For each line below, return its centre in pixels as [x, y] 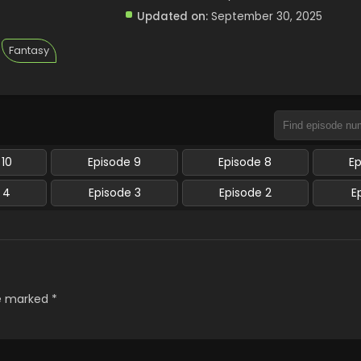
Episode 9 [115, 162]
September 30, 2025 [266, 17]
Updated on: [172, 17]
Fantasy [29, 50]
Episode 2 [245, 193]
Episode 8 [245, 162]
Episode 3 [114, 193]
